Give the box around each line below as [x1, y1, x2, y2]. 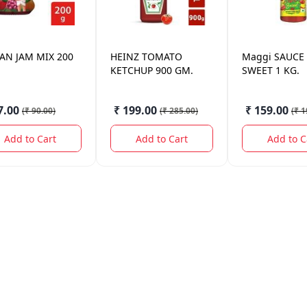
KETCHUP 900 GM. [110, 64, 193, 77]
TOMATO [142, 50, 182, 63]
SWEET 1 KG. [242, 64, 299, 77]
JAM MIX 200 [16, 50, 73, 63]
